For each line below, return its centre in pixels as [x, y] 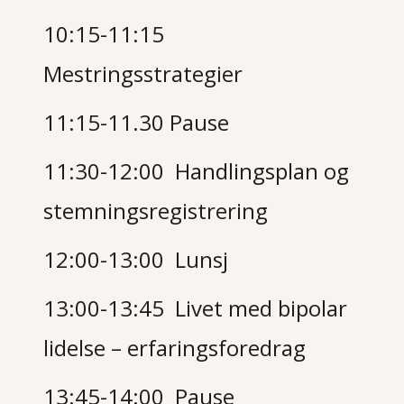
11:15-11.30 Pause [137, 122]
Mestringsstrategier [143, 73]
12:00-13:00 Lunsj [136, 259]
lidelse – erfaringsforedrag [175, 348]
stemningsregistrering [156, 211]
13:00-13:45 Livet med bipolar [196, 308]
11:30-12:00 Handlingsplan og [197, 171]
